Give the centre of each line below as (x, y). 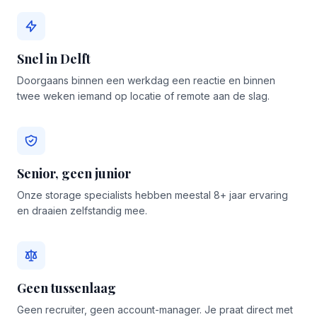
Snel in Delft (54, 59)
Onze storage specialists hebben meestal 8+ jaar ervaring (152, 195)
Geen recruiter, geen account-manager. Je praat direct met (155, 310)
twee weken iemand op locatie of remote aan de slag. (143, 96)
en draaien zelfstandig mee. (82, 211)
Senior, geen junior (74, 173)
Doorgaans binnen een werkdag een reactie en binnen (146, 80)
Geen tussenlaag (67, 288)
